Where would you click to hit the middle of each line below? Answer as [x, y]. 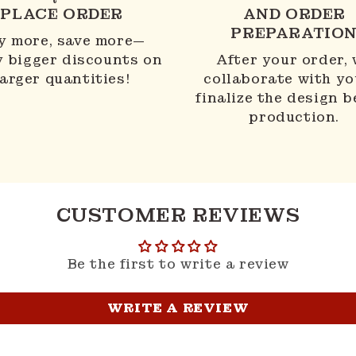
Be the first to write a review [178, 264]
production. [294, 117]
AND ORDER [294, 14]
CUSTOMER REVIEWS [178, 215]
